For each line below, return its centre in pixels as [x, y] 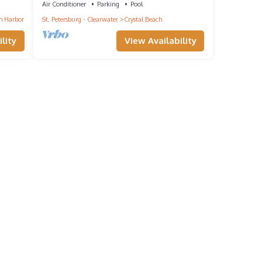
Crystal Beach [143, 20]
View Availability [160, 41]
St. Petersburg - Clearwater [80, 20]
